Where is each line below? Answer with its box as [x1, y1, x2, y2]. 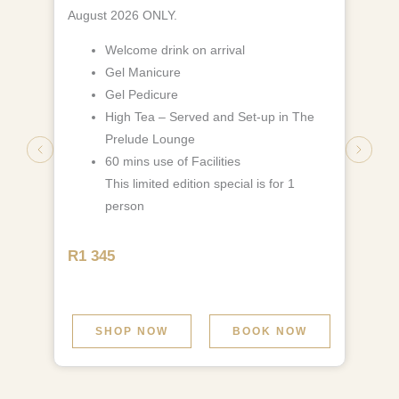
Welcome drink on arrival [105, 42, 245, 57]
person [105, 198, 144, 213]
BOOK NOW [232, 324, 307, 338]
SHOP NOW [95, 324, 168, 338]
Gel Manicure [105, 64, 181, 79]
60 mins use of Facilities [105, 153, 240, 168]
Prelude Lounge [105, 131, 195, 146]
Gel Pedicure [105, 86, 178, 102]
